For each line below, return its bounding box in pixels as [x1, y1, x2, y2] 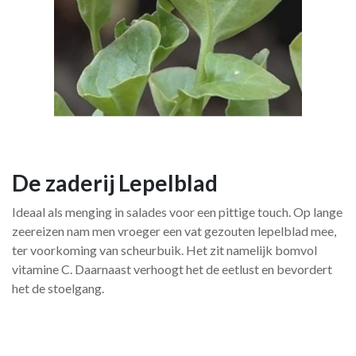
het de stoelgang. [12, 281, 104, 296]
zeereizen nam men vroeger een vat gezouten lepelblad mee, [12, 223, 336, 238]
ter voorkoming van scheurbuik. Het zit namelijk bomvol [12, 242, 317, 257]
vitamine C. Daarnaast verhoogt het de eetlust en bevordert [12, 261, 332, 277]
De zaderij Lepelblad [12, 169, 218, 196]
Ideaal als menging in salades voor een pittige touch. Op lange [12, 204, 342, 219]
